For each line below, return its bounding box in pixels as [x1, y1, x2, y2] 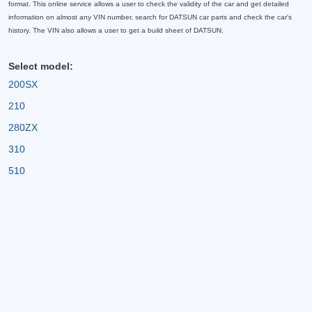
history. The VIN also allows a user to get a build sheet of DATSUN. [8, 26, 224, 34]
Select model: [8, 61, 73, 72]
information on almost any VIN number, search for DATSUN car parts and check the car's [8, 13, 292, 21]
